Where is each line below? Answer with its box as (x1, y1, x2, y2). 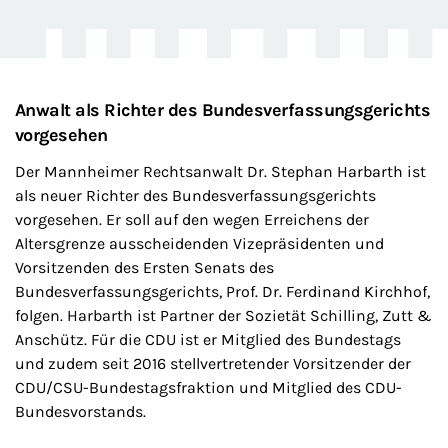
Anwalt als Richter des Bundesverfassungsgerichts (15, 98, 431, 121)
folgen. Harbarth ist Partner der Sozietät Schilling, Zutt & (15, 305, 432, 325)
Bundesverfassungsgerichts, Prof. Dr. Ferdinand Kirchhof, (15, 281, 430, 301)
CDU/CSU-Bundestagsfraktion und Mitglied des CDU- (15, 377, 402, 397)
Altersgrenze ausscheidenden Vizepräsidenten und (15, 233, 384, 253)
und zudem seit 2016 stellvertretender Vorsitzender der (15, 353, 411, 373)
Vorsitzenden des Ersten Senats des (15, 257, 274, 277)
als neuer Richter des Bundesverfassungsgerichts (15, 185, 376, 205)
